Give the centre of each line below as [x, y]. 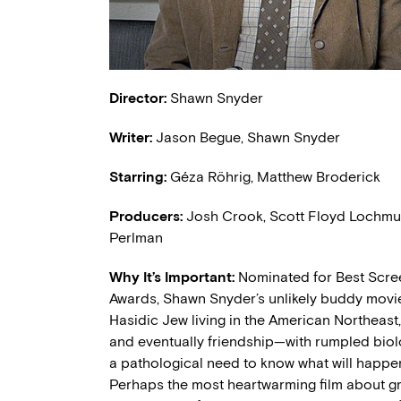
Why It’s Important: [174, 277]
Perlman [136, 237]
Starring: [140, 176]
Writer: [132, 137]
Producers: [148, 216]
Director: [138, 98]
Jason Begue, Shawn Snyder [248, 137]
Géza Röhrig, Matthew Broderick [275, 176]
